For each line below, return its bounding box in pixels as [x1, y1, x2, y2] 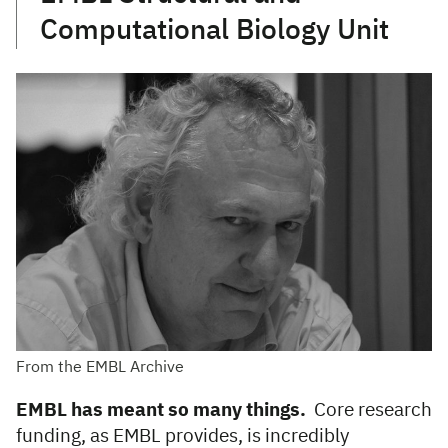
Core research [310, 400, 432, 420]
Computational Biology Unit [40, 17, 389, 46]
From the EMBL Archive [16, 359, 184, 376]
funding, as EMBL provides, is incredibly [16, 426, 349, 446]
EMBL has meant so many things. [16, 400, 310, 420]
